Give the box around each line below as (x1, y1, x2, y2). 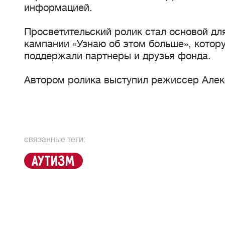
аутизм (32, 154, 75, 170)
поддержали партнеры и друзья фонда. (24, 50, 211, 62)
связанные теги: (24, 135, 85, 144)
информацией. (24, 2, 92, 14)
